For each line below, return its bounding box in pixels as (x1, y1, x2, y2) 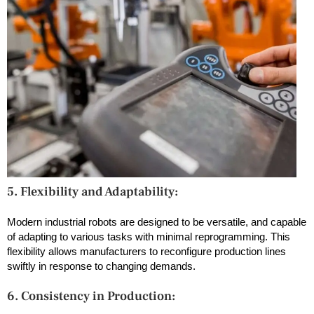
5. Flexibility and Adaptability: (7, 183, 181, 200)
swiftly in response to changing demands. (7, 259, 196, 272)
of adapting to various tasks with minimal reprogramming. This (7, 230, 290, 243)
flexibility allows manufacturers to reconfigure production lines (7, 245, 286, 257)
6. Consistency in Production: (7, 287, 178, 304)
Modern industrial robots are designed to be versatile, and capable (7, 215, 306, 228)
